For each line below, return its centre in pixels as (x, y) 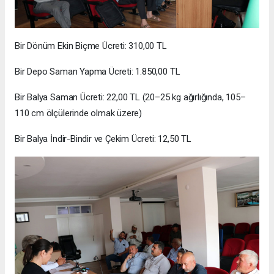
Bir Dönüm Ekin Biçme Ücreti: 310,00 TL (91, 46)
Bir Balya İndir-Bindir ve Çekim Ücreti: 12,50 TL (103, 139)
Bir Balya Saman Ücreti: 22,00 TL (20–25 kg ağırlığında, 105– (130, 97)
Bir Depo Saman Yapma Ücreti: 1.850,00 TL (98, 71)
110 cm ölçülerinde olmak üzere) (79, 113)
